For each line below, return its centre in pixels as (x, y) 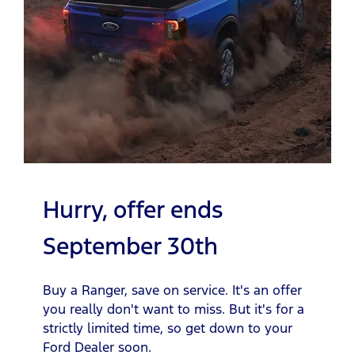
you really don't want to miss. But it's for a (174, 309)
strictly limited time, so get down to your (168, 328)
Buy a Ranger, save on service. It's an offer (172, 290)
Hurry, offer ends (133, 209)
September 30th (130, 246)
